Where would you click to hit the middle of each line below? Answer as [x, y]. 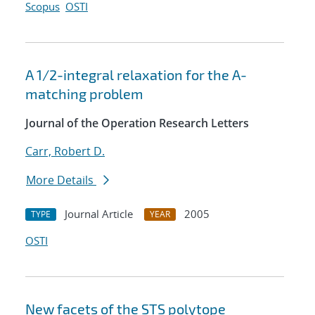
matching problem [84, 94]
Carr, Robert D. [65, 152]
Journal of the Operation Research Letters [137, 123]
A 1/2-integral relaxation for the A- [136, 75]
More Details [61, 180]
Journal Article [99, 214]
